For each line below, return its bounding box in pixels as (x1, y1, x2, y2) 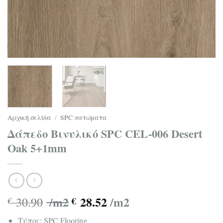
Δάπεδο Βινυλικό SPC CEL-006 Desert (7, 125, 202, 142)
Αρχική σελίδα (7, 112, 51, 122)
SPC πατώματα (60, 112, 108, 122)
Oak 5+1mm (7, 139, 67, 156)
